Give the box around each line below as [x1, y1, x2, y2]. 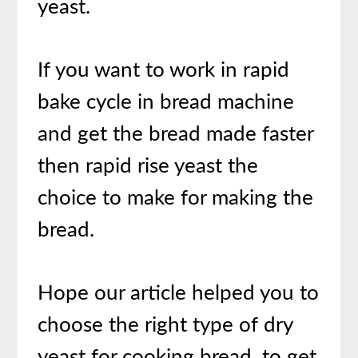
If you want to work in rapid [38, 60, 290, 82]
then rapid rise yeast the [38, 156, 259, 177]
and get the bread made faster [38, 124, 314, 145]
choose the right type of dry [38, 315, 293, 336]
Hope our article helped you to [38, 283, 320, 304]
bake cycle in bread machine [38, 92, 295, 113]
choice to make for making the [38, 188, 314, 209]
